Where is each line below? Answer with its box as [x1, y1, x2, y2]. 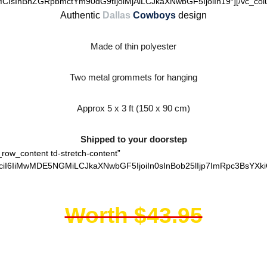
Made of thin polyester [91, 41, 176, 51]
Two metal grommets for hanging [70, 72, 197, 82]
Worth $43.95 [64, 203, 203, 228]
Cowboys [133, 10, 176, 20]
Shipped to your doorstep [80, 134, 187, 144]
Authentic [60, 10, 100, 20]
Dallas [103, 10, 131, 20]
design [178, 10, 207, 20]
